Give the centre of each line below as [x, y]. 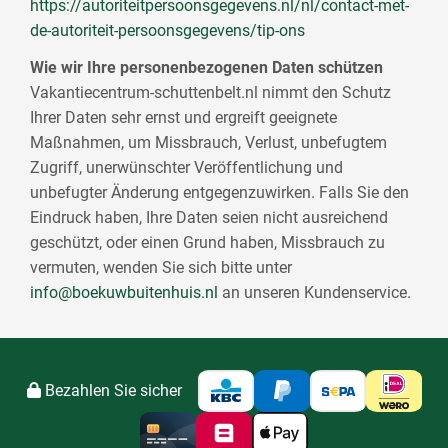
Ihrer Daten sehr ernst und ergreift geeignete [184, 118]
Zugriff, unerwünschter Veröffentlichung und [187, 168]
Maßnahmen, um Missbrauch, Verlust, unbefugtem [209, 143]
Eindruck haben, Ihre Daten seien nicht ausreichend [209, 218]
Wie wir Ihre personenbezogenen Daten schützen [207, 68]
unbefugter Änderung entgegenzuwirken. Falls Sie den [220, 193]
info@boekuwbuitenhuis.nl [124, 293]
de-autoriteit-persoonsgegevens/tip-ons [168, 30]
